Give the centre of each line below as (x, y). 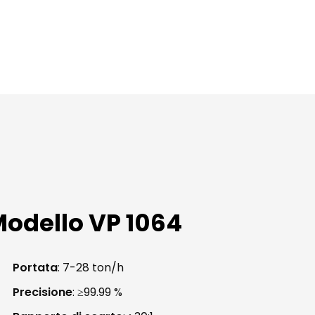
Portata (35, 267)
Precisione (42, 292)
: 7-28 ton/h (90, 267)
